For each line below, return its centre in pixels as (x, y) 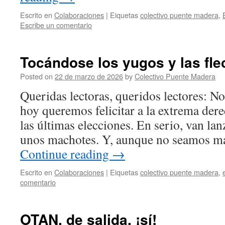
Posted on (36, 76)
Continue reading (66, 154)
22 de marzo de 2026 (89, 76)
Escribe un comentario (56, 25)
